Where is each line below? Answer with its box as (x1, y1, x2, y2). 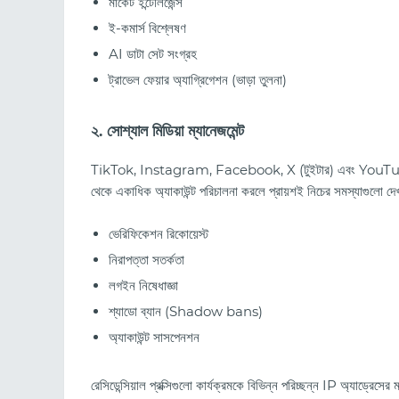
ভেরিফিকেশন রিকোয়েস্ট (109, 225, 208, 243)
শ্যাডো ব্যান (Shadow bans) (109, 303, 263, 321)
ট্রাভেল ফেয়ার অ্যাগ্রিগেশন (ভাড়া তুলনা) (109, 70, 287, 88)
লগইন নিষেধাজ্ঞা (109, 277, 178, 295)
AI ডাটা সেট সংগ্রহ (109, 45, 197, 62)
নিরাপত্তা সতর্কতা (109, 251, 184, 269)
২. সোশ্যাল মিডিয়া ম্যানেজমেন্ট (91, 120, 244, 141)
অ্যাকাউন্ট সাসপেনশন (109, 329, 199, 346)
